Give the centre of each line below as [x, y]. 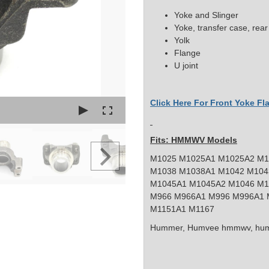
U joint [186, 66]
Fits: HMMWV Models [194, 140]
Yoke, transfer [201, 28]
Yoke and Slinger [206, 15]
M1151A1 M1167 [182, 209]
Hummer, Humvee [186, 228]
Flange [187, 53]
